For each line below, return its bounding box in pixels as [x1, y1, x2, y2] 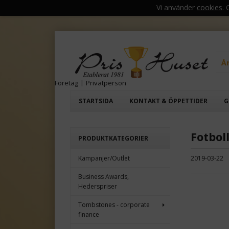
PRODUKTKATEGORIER [78, 134, 148, 143]
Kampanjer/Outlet [78, 154, 130, 163]
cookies [197, 2, 223, 12]
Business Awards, [78, 172, 129, 181]
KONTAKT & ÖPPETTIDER [129, 97, 208, 106]
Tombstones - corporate [78, 200, 150, 210]
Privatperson [86, 78, 126, 88]
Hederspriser [78, 182, 117, 191]
